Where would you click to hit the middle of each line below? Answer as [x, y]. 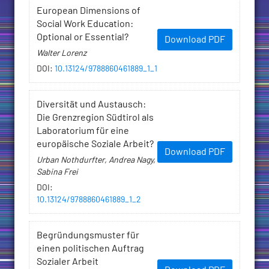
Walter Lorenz [62, 54]
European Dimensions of [89, 11]
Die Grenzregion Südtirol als [95, 118]
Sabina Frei [57, 173]
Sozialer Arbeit [68, 262]
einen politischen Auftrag [90, 249]
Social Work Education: [85, 24]
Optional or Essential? [83, 38]
